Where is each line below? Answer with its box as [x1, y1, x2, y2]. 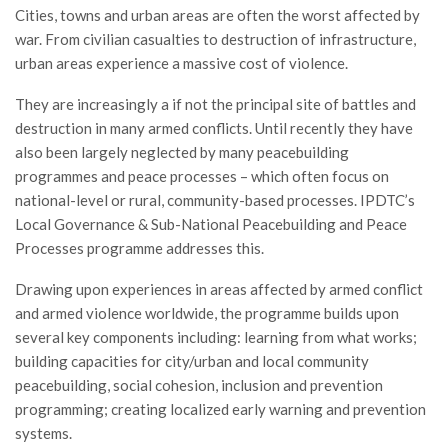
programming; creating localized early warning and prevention [15, 400, 426, 418]
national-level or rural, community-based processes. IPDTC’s [15, 191, 415, 209]
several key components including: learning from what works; [15, 328, 417, 346]
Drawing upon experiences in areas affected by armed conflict [15, 280, 423, 298]
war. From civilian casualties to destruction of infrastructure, [15, 30, 416, 48]
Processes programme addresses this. [15, 239, 264, 257]
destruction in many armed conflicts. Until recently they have [15, 119, 413, 137]
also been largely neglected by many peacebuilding [15, 143, 349, 161]
